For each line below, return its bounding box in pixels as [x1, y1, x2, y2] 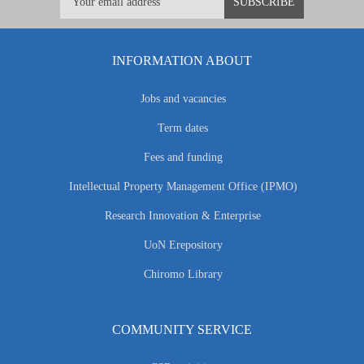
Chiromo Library [143, 268, 223, 281]
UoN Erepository [143, 239, 223, 252]
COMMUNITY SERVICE [112, 323, 252, 337]
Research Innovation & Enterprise [105, 210, 261, 223]
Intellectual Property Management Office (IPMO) [68, 180, 297, 193]
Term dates [158, 122, 208, 135]
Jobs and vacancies [140, 93, 226, 106]
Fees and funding [143, 151, 223, 164]
